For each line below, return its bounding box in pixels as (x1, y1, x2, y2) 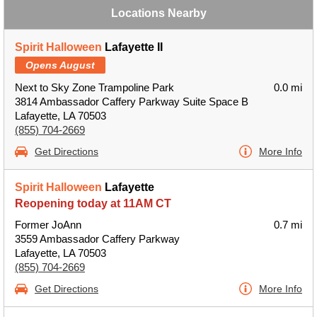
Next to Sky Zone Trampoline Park (15, 81, 174, 93)
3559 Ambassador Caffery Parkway (15, 233, 180, 245)
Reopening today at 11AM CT (15, 197, 171, 209)
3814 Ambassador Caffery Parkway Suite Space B (15, 96, 248, 108)
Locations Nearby (110, 7, 207, 19)
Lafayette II (102, 41, 163, 53)
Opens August (25, 59, 95, 71)
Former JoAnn (15, 219, 81, 231)
